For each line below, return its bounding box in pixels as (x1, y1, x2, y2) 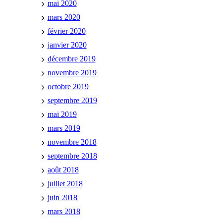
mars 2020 (47, 12, 80, 21)
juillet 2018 (47, 179, 83, 188)
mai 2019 (47, 110, 77, 118)
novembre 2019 (47, 68, 97, 77)
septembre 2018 (47, 151, 97, 160)
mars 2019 (47, 123, 80, 132)
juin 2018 (47, 193, 77, 202)
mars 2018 (47, 207, 80, 216)
